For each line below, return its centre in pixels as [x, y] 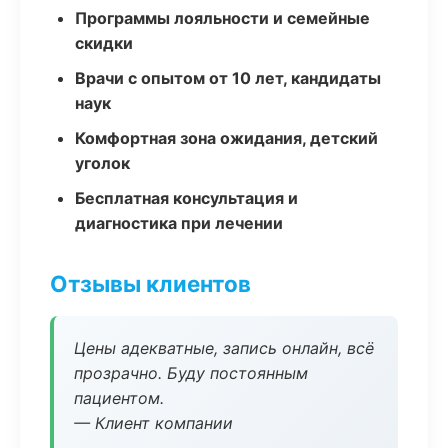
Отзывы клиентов [150, 283]
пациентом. [119, 398]
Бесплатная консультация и [186, 198]
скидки [104, 43]
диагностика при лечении [179, 223]
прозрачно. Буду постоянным [191, 373]
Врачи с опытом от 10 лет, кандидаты [228, 78]
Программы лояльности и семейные [222, 18]
